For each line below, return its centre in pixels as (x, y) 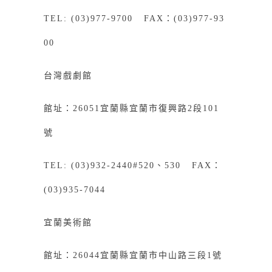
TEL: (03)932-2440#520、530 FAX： (132, 165)
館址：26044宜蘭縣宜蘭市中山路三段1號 (133, 255)
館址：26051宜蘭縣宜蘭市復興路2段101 (131, 108)
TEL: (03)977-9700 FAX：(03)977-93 (134, 18)
